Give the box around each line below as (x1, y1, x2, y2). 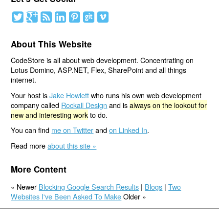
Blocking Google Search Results (39, 181, 139, 192)
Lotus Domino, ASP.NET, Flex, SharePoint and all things (11, 65, 187, 75)
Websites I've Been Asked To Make (11, 191, 122, 202)
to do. (88, 109, 108, 120)
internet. (11, 74, 37, 85)
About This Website (11, 38, 92, 50)
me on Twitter (51, 125, 94, 135)
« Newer (11, 181, 39, 192)
